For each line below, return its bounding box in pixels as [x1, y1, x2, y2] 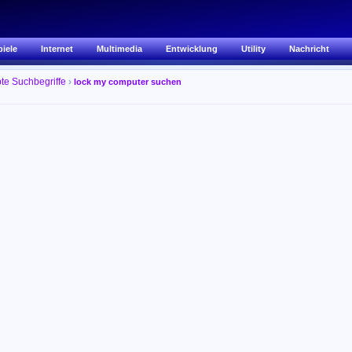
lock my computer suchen [74, 77, 181, 86]
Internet [41, 44, 73, 53]
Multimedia [97, 44, 142, 53]
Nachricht [289, 44, 329, 53]
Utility [241, 44, 266, 53]
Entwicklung [166, 44, 218, 53]
